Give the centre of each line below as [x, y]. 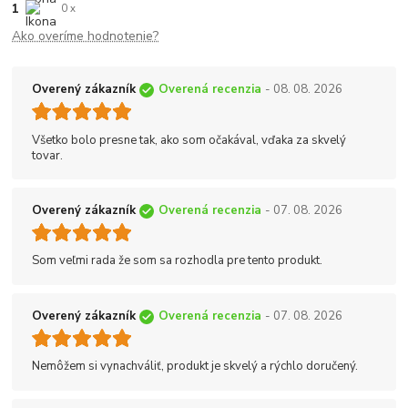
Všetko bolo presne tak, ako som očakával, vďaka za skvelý [189, 140]
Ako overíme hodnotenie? [86, 36]
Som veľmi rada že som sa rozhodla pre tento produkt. [177, 261]
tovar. [47, 155]
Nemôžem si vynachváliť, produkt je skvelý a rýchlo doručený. [195, 367]
